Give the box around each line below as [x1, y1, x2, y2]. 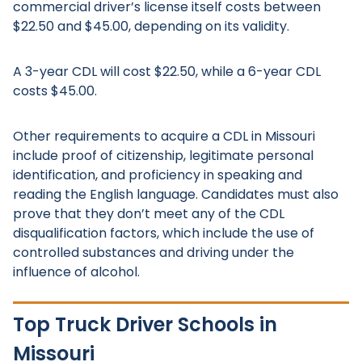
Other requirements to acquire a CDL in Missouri [13, 127, 315, 145]
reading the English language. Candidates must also [13, 185, 339, 204]
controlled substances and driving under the [13, 243, 294, 262]
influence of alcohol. [13, 263, 140, 281]
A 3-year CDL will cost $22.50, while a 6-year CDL [13, 62, 321, 81]
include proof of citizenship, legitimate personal [13, 146, 314, 165]
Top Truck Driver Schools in [13, 311, 277, 338]
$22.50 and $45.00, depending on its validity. [13, 17, 289, 36]
